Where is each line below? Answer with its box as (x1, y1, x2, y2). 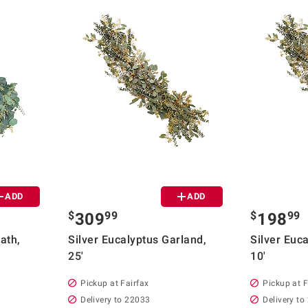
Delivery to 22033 (80, 294, 151, 305)
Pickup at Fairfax (80, 278, 149, 288)
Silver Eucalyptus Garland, (68, 232, 207, 246)
